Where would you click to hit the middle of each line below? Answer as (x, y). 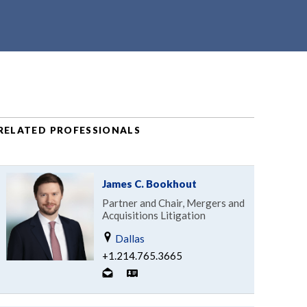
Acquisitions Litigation (153, 215)
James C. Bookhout (149, 183)
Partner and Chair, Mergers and (173, 202)
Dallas (128, 238)
